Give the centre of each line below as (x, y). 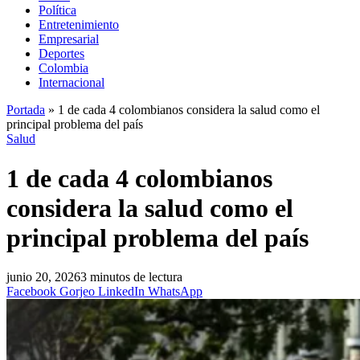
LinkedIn (121, 292)
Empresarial (69, 39)
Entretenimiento (79, 25)
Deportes (61, 54)
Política (57, 10)
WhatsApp (175, 292)
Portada (26, 110)
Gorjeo (77, 292)
